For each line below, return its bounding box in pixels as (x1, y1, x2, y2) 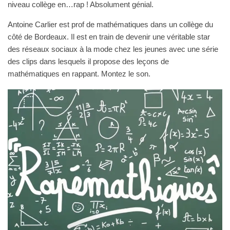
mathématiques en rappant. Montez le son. (8, 69, 150, 78)
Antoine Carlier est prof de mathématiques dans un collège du (8, 20, 213, 29)
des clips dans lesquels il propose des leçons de (8, 57, 169, 66)
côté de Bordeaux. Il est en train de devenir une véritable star (8, 32, 210, 41)
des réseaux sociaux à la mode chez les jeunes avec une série (8, 45, 218, 53)
